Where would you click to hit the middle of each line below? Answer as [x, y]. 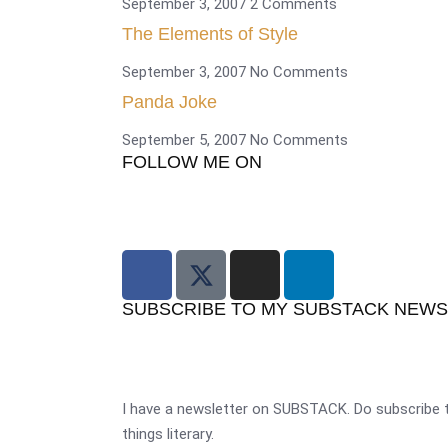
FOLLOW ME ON [192, 162]
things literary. [168, 434]
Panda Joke [169, 102]
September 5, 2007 [186, 140]
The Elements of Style [210, 34]
